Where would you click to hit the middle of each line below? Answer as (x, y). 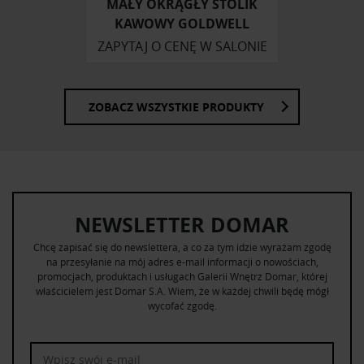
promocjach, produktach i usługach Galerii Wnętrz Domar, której (182, 276)
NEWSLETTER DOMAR (182, 224)
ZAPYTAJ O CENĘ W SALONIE (182, 47)
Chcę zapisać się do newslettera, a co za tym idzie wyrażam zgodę (182, 247)
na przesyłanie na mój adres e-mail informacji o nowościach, (182, 261)
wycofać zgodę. (182, 305)
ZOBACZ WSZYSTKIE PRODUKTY (176, 106)
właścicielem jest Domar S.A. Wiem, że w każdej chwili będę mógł (182, 290)
